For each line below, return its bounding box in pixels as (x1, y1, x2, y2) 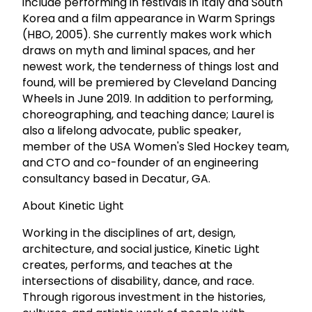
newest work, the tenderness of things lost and (22, 58, 279, 75)
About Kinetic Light (22, 197, 124, 214)
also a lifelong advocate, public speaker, (22, 122, 241, 139)
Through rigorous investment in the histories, (22, 288, 265, 305)
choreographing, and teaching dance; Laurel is (22, 106, 274, 123)
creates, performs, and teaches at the (22, 256, 233, 273)
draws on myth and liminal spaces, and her (22, 42, 256, 58)
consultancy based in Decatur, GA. (22, 170, 210, 187)
